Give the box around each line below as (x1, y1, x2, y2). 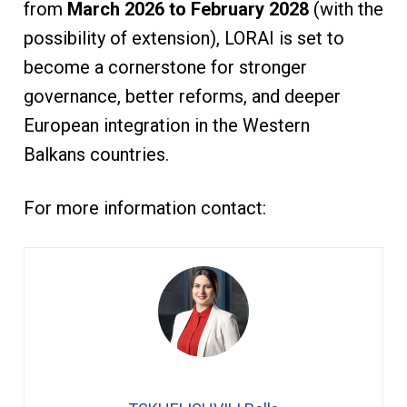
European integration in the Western (23, 114, 310, 137)
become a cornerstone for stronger (23, 56, 307, 79)
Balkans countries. (23, 144, 178, 166)
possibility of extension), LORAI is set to (23, 27, 344, 50)
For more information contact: (23, 197, 271, 220)
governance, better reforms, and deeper (23, 85, 341, 108)
